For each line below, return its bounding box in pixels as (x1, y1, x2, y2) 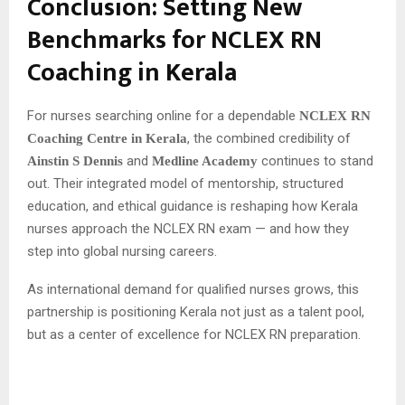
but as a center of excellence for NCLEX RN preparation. (27, 325, 361, 343)
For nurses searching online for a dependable (27, 107, 299, 124)
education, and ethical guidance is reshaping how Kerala (27, 197, 358, 214)
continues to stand (258, 152, 373, 169)
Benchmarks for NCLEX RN (27, 18, 322, 61)
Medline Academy (152, 153, 258, 168)
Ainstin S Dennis (27, 153, 123, 168)
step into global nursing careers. (27, 242, 217, 259)
